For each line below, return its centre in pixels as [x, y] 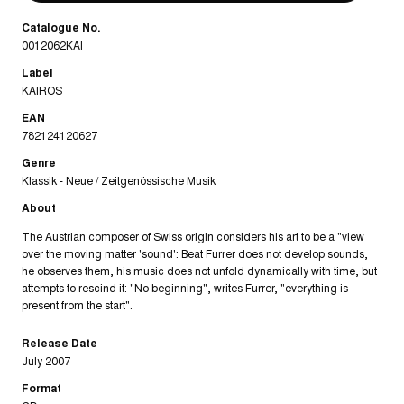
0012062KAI [52, 45]
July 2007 [46, 361]
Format [41, 388]
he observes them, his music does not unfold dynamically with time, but [199, 271]
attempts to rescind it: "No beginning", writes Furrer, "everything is [185, 288]
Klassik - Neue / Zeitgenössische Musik [119, 180]
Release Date [60, 343]
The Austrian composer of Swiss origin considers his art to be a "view [193, 236]
